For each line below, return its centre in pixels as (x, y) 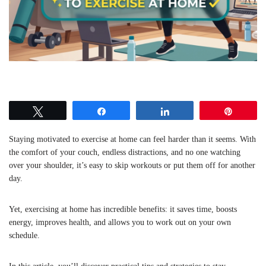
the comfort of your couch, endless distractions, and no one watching (125, 152)
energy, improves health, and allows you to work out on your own (120, 222)
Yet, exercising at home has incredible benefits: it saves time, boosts (123, 209)
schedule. (24, 235)
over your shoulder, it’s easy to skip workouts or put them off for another (132, 165)
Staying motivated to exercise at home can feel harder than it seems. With (132, 139)
